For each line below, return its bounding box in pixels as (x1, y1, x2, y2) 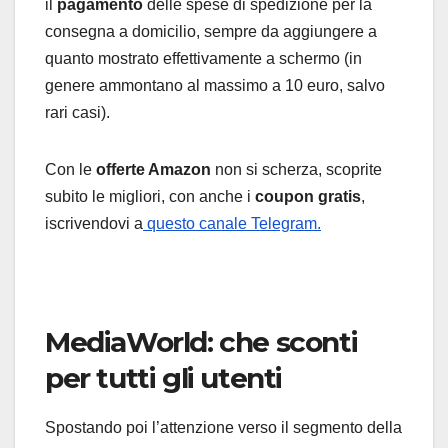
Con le (45, 161, 96, 179)
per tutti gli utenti (45, 361, 283, 396)
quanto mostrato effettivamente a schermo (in (45, 50, 362, 68)
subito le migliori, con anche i (45, 188, 255, 206)
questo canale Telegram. (143, 215, 321, 233)
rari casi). (45, 104, 110, 122)
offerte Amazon (96, 161, 215, 179)
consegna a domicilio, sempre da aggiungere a (45, 23, 377, 41)
